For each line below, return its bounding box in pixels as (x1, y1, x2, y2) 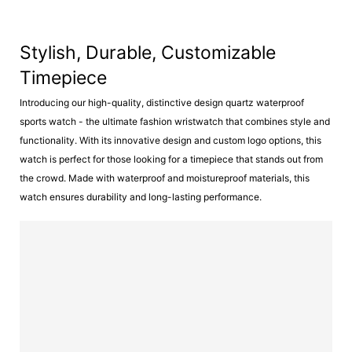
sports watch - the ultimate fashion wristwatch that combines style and (20, 115, 330, 127)
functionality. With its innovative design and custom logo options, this (20, 134, 321, 146)
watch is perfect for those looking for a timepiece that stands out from (20, 153, 323, 165)
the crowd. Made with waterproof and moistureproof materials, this (20, 172, 310, 184)
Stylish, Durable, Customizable (20, 41, 276, 64)
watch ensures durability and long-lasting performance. (20, 191, 262, 203)
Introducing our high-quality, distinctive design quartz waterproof (20, 97, 304, 108)
